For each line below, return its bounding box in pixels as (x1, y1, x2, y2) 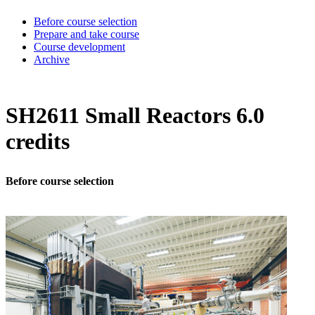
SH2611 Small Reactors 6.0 (6, 103, 264, 129)
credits (6, 129, 70, 155)
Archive (34, 53, 70, 65)
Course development (34, 40, 125, 53)
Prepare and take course (34, 27, 139, 40)
